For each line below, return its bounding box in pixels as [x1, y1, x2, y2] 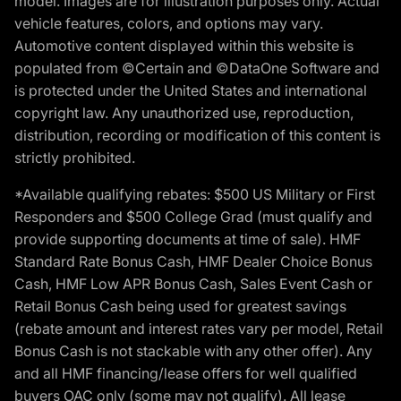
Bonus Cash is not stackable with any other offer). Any [14, 341, 372, 360]
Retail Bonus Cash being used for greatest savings [14, 296, 346, 315]
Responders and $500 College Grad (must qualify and [14, 207, 372, 226]
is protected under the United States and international [14, 81, 367, 99]
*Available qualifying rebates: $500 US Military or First [14, 184, 375, 203]
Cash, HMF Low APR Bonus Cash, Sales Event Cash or [14, 274, 372, 293]
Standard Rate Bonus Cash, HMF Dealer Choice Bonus [14, 252, 372, 270]
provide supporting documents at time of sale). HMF [14, 229, 361, 248]
